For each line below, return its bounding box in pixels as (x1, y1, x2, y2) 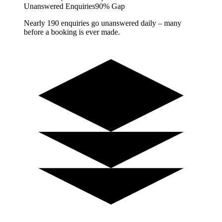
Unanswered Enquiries (24, 1, 95, 10)
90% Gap (95, 1, 125, 10)
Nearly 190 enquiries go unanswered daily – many (24, 18, 181, 27)
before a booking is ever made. (24, 27, 120, 36)
